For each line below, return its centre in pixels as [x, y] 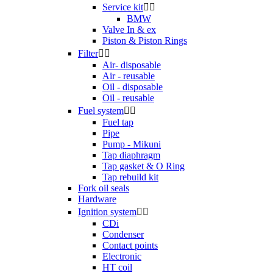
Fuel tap [118, 122]
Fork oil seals [104, 188]
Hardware [97, 199]
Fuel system [101, 110]
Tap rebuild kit [130, 177]
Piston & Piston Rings [145, 40]
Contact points [130, 245]
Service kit [123, 7]
